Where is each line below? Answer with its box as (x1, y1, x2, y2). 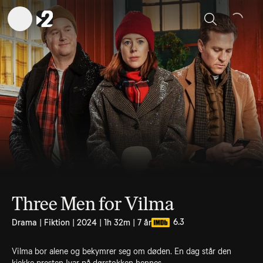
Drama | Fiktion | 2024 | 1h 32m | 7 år (12, 218, 151, 227)
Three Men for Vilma (12, 193, 174, 215)
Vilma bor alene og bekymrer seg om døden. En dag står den (12, 247, 231, 256)
